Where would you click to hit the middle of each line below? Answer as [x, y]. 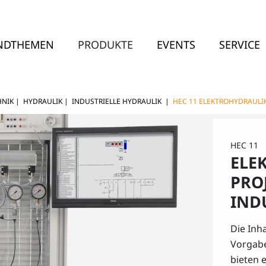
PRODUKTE [106, 44]
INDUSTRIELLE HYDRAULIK [118, 101]
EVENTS [176, 44]
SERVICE [240, 44]
